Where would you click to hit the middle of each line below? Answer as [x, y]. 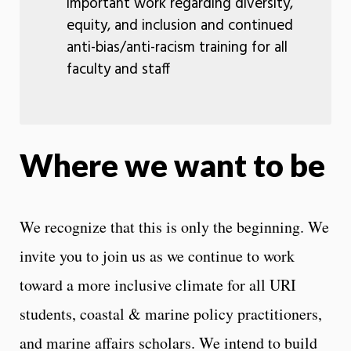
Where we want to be [172, 165]
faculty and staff [118, 69]
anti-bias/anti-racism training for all [177, 47]
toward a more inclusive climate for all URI [158, 284]
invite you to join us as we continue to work [157, 255]
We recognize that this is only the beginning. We [174, 226]
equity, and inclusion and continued [179, 25]
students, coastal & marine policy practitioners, [171, 313]
